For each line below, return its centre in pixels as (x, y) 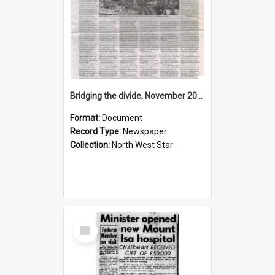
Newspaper (145, 131)
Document (122, 118)
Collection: (91, 145)
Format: (86, 118)
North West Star (142, 145)
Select (89, 223)
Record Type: (96, 131)
